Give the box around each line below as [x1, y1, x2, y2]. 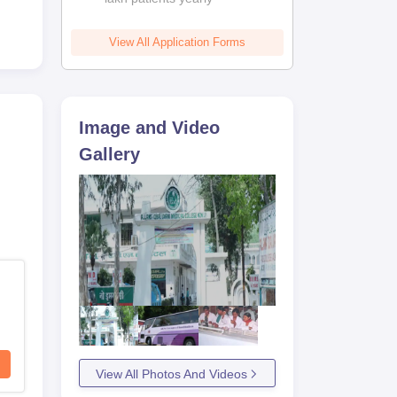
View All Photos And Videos [95, 366, 247, 381]
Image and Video [79, 118, 221, 137]
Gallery [79, 144, 141, 164]
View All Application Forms [109, 35, 246, 49]
